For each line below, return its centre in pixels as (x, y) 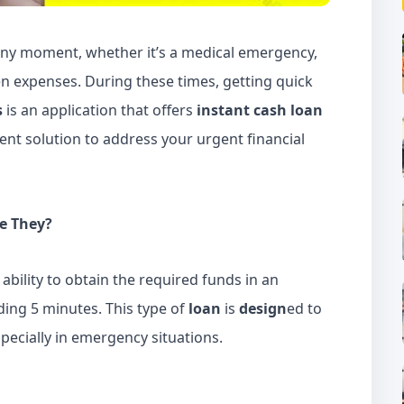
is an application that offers (100, 110)
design (263, 308)
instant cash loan (260, 110)
